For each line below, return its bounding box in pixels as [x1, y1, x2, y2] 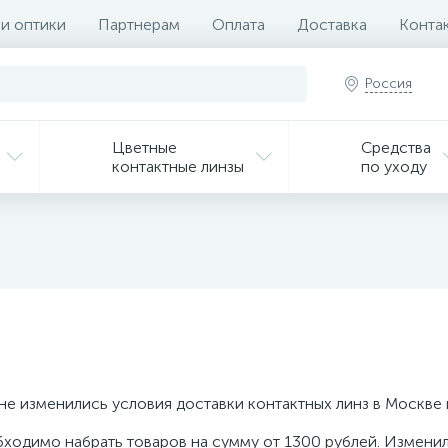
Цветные [112, 138, 177, 157]
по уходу [361, 157, 427, 176]
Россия [365, 75, 412, 92]
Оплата [212, 14, 265, 34]
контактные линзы [112, 157, 244, 176]
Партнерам [98, 14, 180, 34]
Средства [361, 138, 431, 157]
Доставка [297, 14, 367, 34]
